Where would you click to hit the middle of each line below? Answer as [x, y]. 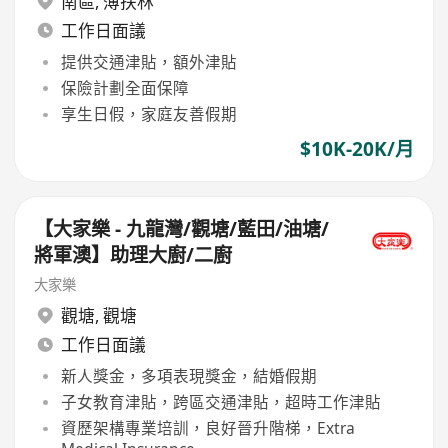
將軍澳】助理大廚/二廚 [133, 255]
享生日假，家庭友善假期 [148, 114]
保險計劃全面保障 [124, 88]
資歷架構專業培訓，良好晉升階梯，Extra [207, 428]
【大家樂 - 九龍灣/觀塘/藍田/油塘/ [182, 229]
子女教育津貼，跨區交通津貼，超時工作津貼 [220, 402]
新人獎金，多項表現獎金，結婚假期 [188, 375]
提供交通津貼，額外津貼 [148, 61]
